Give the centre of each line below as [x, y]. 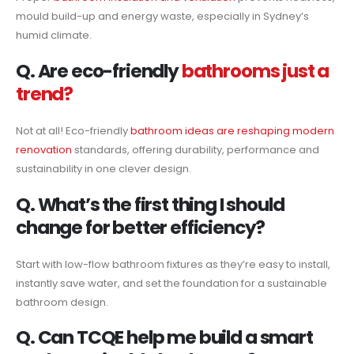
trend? [45, 94]
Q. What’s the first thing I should [150, 204]
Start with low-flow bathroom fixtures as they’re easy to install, [173, 264]
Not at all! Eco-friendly [73, 131]
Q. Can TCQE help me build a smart [164, 338]
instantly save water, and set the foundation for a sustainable [171, 283]
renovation [44, 150]
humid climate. [54, 36]
